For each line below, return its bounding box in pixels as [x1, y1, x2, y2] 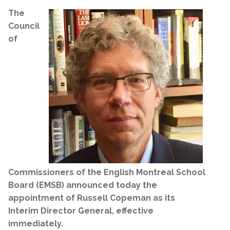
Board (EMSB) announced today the [8, 180, 157, 190]
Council [8, 21, 40, 31]
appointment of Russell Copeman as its [8, 193, 175, 203]
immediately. [8, 218, 63, 228]
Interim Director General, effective [8, 205, 154, 216]
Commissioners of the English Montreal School [8, 167, 205, 177]
